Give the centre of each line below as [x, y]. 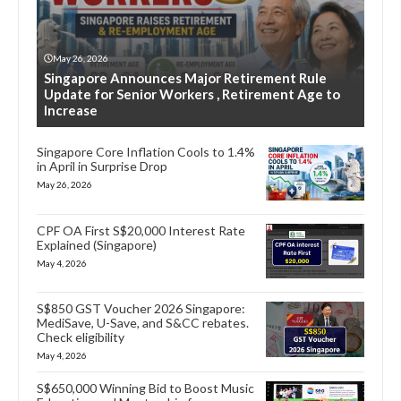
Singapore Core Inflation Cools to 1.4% [146, 151]
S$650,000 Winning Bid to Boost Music [145, 388]
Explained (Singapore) [97, 244]
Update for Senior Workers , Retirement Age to [192, 94]
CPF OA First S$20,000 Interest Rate [141, 230]
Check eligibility [81, 337]
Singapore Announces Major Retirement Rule [185, 77]
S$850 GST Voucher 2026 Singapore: [141, 309]
